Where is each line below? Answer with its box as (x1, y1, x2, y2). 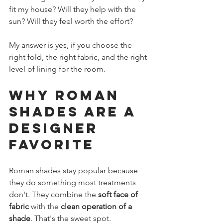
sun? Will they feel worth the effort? (9, 16, 133, 26)
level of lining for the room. (9, 64, 106, 74)
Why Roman (9, 87, 125, 104)
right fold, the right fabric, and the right (9, 52, 149, 62)
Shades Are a (9, 103, 142, 120)
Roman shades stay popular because (9, 166, 140, 175)
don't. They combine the (9, 190, 98, 199)
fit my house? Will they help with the (9, 4, 138, 14)
